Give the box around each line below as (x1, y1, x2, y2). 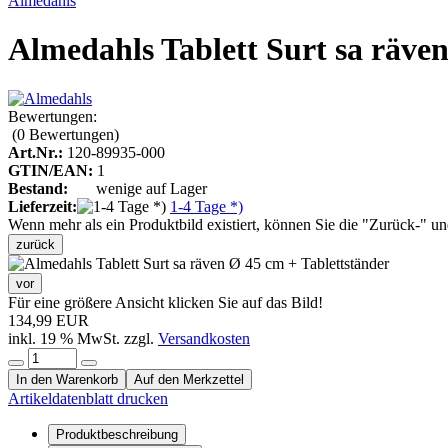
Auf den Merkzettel (134, 371, 244, 387)
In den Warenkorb (16, 371, 118, 387)
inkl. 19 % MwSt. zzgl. (8, 329, 158, 347)
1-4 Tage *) (170, 197, 243, 215)
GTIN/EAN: (8, 161, 93, 179)
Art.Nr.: (8, 143, 63, 161)
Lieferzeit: (8, 197, 77, 215)
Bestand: (8, 179, 72, 197)
